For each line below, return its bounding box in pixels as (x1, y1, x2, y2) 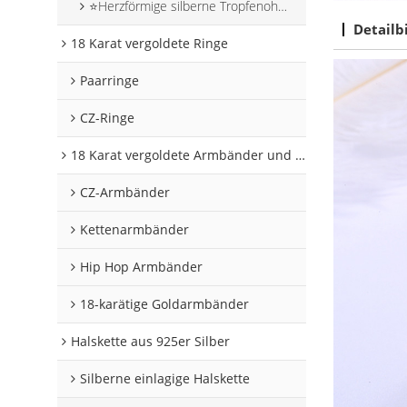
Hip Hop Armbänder (80, 258, 203, 276)
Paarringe (80, 72, 140, 90)
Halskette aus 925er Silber (71, 333, 231, 351)
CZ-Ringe (80, 109, 135, 127)
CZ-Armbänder (80, 184, 171, 202)
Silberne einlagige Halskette (80, 370, 251, 388)
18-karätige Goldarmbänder (80, 295, 250, 313)
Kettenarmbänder (80, 221, 190, 239)
